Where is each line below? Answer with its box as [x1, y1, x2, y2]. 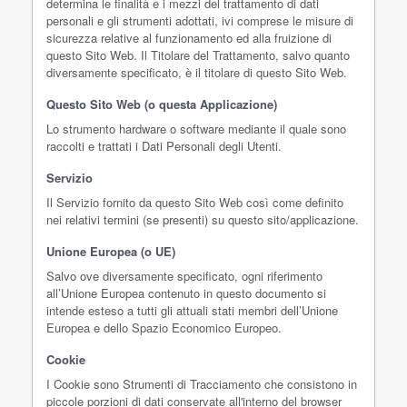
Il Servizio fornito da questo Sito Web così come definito [46, 194, 343, 211]
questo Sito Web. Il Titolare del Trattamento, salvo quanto [46, 46, 350, 64]
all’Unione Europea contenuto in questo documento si [46, 284, 326, 302]
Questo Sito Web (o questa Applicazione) [46, 95, 277, 113]
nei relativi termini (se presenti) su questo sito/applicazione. [46, 211, 359, 228]
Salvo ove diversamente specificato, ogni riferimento [46, 267, 323, 284]
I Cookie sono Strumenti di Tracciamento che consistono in [46, 375, 357, 392]
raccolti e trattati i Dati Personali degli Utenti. [46, 137, 282, 154]
